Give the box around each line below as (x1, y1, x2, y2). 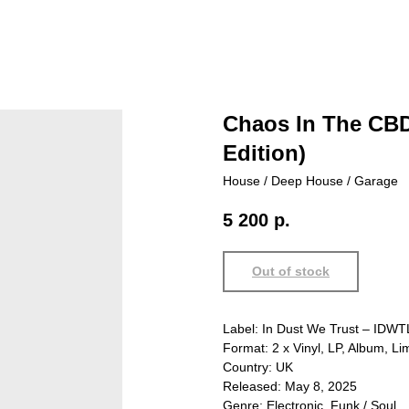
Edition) (223, 141, 306, 165)
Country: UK (223, 360, 293, 375)
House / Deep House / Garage (223, 173, 398, 188)
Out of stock (252, 264, 330, 279)
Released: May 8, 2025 (223, 379, 357, 394)
